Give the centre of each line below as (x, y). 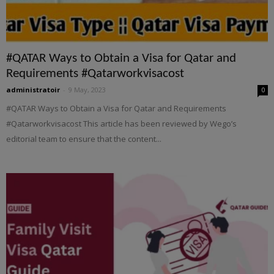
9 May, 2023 (87, 90)
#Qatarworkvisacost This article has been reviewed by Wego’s (121, 124)
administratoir (33, 90)
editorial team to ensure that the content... (84, 139)
